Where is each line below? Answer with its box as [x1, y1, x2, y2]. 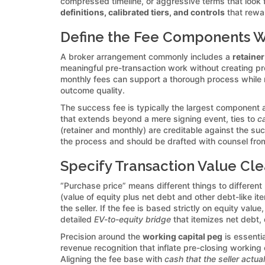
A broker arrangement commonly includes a [60, 51, 232, 62]
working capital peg [143, 231, 222, 241]
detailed [60, 214, 94, 224]
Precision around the [60, 231, 143, 241]
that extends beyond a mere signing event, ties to [60, 113, 257, 124]
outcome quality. [60, 85, 125, 95]
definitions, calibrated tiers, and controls [60, 7, 225, 17]
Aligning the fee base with [60, 253, 164, 264]
